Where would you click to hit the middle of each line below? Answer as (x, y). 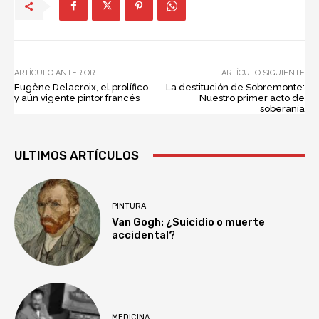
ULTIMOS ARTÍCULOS (77, 155)
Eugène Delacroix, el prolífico (81, 87)
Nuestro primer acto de (252, 98)
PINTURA (129, 206)
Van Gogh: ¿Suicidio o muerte (189, 223)
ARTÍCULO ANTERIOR (54, 73)
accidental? (144, 235)
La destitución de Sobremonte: (235, 87)
